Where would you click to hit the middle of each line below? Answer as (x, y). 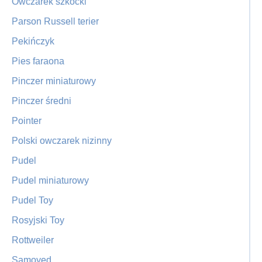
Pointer (27, 121)
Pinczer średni (42, 101)
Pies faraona (38, 61)
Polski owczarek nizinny (62, 141)
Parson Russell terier (55, 21)
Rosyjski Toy (38, 220)
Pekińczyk (33, 41)
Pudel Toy (32, 200)
